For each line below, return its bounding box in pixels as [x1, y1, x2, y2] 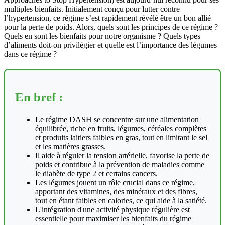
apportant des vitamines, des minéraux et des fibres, [35, 187, 197, 196]
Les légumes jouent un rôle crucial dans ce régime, [35, 178, 195, 187]
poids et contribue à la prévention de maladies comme [35, 160, 204, 169]
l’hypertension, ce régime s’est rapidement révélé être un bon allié [4, 14, 211, 23]
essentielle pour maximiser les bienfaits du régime [35, 214, 191, 223]
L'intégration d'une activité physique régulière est [35, 205, 190, 214]
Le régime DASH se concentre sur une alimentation [35, 115, 199, 124]
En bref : [15, 90, 63, 104]
